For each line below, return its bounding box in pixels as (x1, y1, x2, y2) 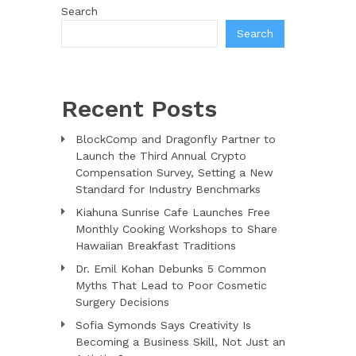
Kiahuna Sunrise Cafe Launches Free (75, 205, 270, 219)
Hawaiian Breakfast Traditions (75, 238, 236, 252)
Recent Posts (60, 94, 217, 122)
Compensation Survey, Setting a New (75, 165, 273, 179)
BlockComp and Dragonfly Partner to (75, 132, 276, 145)
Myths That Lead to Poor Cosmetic (75, 278, 267, 292)
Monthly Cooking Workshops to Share (75, 222, 277, 235)
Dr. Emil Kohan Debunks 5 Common (75, 261, 266, 275)
